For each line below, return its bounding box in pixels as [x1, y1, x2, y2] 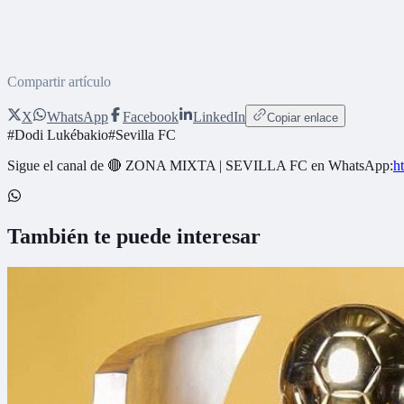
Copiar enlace [267, 110, 338, 124]
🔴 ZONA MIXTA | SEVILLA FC [107, 157, 308, 173]
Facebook [123, 108, 179, 124]
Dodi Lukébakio [14, 126, 108, 142]
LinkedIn [193, 108, 245, 124]
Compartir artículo [7, 73, 111, 89]
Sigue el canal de [7, 157, 107, 173]
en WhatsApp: [308, 157, 393, 173]
